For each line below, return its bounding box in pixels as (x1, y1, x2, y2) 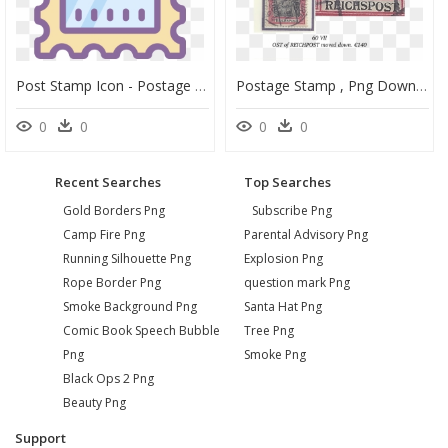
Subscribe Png (251, 202, 332, 220)
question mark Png (244, 274, 350, 292)
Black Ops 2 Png (62, 370, 154, 388)
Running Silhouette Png (62, 250, 191, 268)
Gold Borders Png (62, 202, 165, 220)
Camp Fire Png (62, 226, 145, 244)
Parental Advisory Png (244, 226, 368, 244)
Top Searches (244, 173, 331, 192)
